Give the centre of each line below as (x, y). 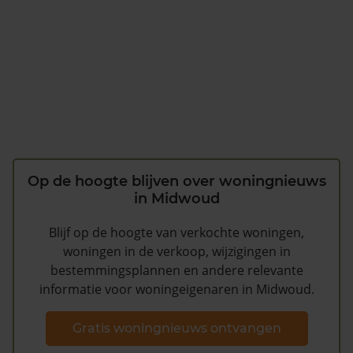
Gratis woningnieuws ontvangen (176, 328)
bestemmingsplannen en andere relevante (176, 271)
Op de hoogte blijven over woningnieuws (176, 182)
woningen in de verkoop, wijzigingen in (176, 252)
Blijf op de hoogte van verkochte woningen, (176, 233)
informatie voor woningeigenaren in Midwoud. (176, 290)
